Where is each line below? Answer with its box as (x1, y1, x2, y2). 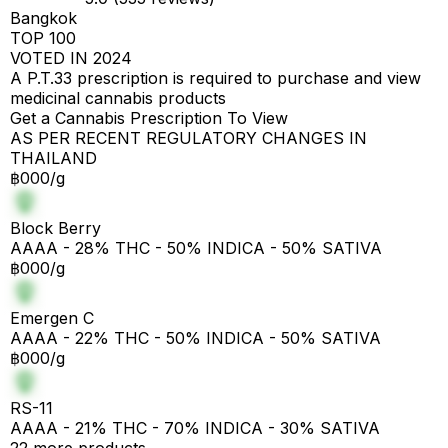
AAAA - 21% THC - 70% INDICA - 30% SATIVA (10, 418, 380, 438)
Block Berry (10, 218, 101, 238)
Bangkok (10, 8, 77, 28)
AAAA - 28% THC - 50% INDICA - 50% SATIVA (10, 238, 382, 258)
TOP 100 (10, 28, 76, 48)
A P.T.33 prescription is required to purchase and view (10, 68, 421, 88)
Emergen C (10, 308, 94, 328)
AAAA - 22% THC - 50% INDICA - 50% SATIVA (10, 328, 381, 348)
